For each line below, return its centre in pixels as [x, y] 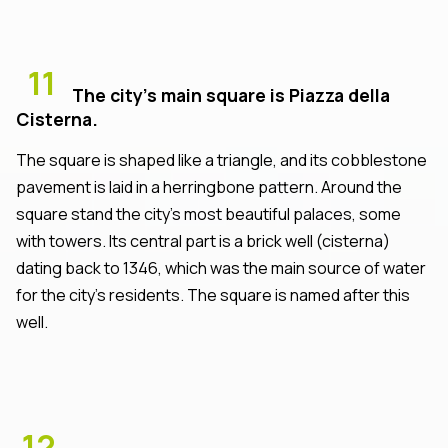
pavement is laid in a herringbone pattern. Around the [209, 186]
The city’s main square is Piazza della [231, 94]
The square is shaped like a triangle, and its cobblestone [221, 159]
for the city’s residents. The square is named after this [213, 294]
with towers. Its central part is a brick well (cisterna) [203, 240]
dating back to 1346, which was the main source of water [221, 267]
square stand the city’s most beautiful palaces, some [208, 213]
